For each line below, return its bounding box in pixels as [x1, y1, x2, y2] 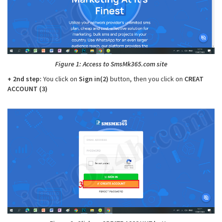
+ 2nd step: [7, 74, 42, 84]
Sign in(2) [79, 74, 109, 84]
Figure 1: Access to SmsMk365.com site [55, 59, 167, 69]
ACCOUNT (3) [7, 84, 48, 94]
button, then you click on [109, 74, 184, 84]
